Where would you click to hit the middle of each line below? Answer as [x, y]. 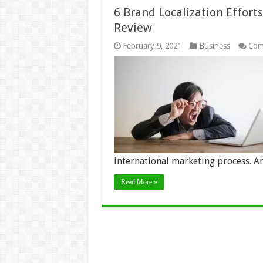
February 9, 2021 [152, 46]
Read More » [139, 182]
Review [133, 28]
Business [214, 46]
